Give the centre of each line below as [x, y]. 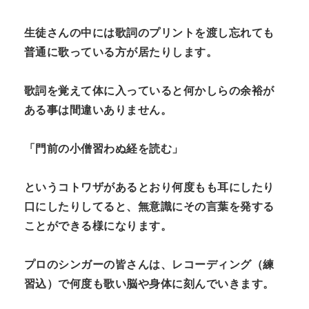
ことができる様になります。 [98, 226]
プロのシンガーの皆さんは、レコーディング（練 [149, 264]
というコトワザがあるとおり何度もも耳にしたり [149, 187]
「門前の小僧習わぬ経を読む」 [104, 148]
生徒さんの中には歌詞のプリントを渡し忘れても [149, 32]
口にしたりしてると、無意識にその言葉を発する [149, 206]
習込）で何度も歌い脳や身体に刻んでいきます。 [149, 283]
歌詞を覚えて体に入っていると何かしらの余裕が [149, 90]
